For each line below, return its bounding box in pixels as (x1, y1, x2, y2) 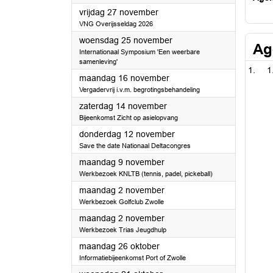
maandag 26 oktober (79, 241, 160, 251)
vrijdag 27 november (79, 7, 158, 17)
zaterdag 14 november (79, 101, 167, 111)
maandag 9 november (79, 157, 165, 167)
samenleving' (79, 58, 118, 65)
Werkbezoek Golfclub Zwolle (79, 198, 164, 205)
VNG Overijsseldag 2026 (79, 20, 153, 27)
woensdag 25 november (79, 35, 172, 45)
